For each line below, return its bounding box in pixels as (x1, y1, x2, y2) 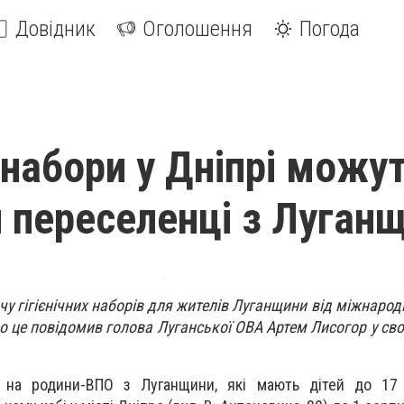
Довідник (15, 16, 96, 41)
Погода (299, 16, 360, 41)
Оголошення (142, 16, 252, 41)
